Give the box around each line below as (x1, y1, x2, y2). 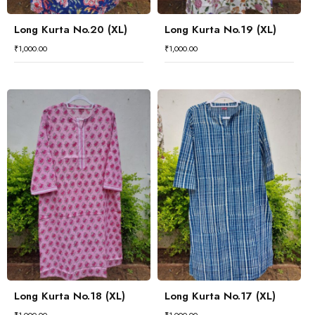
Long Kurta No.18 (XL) (14, 288, 125, 304)
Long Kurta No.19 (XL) (165, 22, 276, 37)
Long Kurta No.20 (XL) (14, 22, 127, 37)
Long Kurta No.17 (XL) (165, 288, 276, 304)
